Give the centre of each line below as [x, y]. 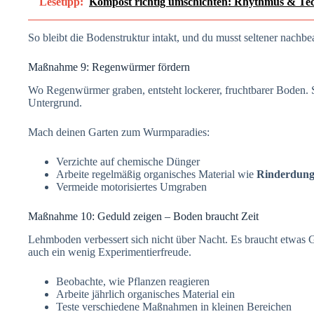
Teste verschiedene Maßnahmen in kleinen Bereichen [174, 306]
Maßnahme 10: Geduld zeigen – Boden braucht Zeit [143, 216]
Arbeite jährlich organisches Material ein [145, 294]
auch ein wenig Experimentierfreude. [110, 252]
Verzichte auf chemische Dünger [128, 161]
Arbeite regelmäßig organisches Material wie [156, 174]
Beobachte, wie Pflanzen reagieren [133, 281]
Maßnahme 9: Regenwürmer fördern [109, 67]
